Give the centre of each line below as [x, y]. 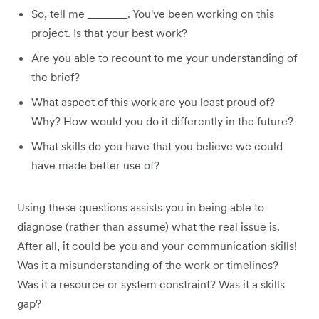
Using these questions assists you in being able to [141, 208]
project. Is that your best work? [109, 33]
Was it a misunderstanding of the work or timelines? [148, 265]
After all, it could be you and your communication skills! [157, 246]
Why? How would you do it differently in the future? [162, 121]
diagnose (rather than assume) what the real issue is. [148, 227]
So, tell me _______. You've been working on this [153, 14]
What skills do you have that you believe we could [157, 146]
